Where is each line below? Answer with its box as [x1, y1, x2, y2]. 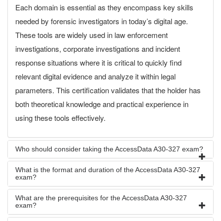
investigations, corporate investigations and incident [15, 43, 180, 54]
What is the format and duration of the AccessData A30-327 [15, 166, 200, 174]
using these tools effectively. [15, 112, 106, 123]
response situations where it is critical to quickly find [15, 57, 182, 68]
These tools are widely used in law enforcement [15, 30, 168, 40]
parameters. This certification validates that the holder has [15, 85, 201, 95]
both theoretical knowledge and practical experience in [15, 99, 188, 109]
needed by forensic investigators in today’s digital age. [15, 16, 188, 26]
